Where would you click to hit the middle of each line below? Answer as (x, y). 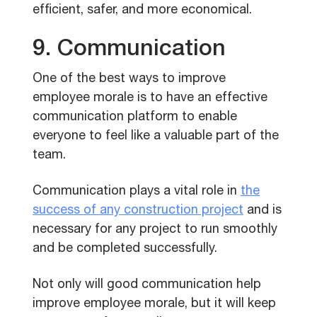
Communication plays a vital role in (137, 192)
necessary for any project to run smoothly (155, 230)
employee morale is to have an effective (150, 98)
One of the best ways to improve (129, 79)
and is (263, 211)
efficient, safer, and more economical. (142, 11)
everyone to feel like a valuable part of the (156, 137)
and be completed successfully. (125, 249)
